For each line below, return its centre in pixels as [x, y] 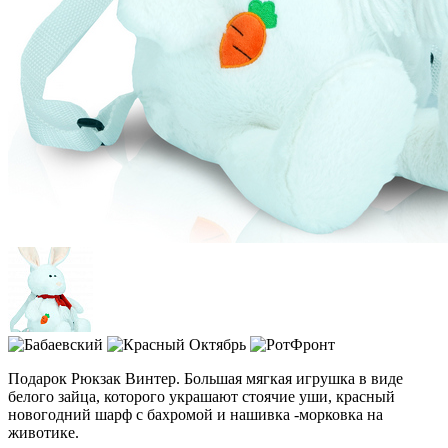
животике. [43, 433]
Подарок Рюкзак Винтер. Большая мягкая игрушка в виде [205, 379]
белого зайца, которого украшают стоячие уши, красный [201, 397]
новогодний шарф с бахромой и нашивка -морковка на [195, 415]
